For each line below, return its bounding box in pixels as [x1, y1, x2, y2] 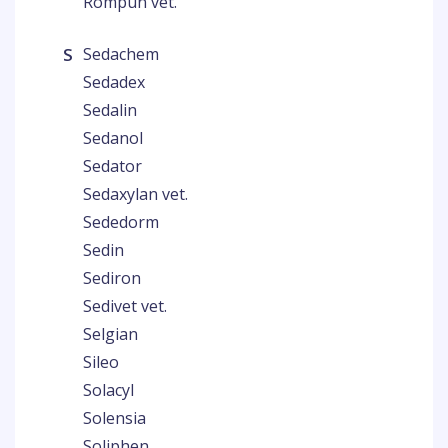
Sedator [83, 155, 142, 177]
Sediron [83, 267, 141, 289]
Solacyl [83, 379, 134, 401]
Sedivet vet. [83, 295, 167, 317]
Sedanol [83, 127, 143, 149]
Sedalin [83, 99, 137, 121]
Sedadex [83, 71, 145, 93]
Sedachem [83, 43, 159, 65]
